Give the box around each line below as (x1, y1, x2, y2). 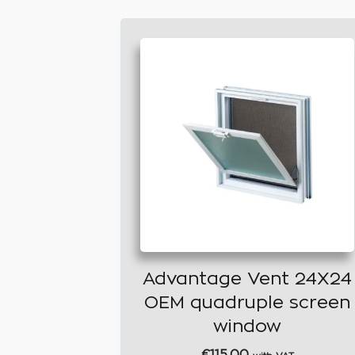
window (213, 317, 281, 335)
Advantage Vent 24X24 (143, 269, 352, 288)
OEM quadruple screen (144, 293, 350, 311)
